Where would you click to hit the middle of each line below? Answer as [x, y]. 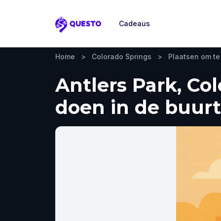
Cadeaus [134, 23]
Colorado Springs [122, 56]
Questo [70, 30]
